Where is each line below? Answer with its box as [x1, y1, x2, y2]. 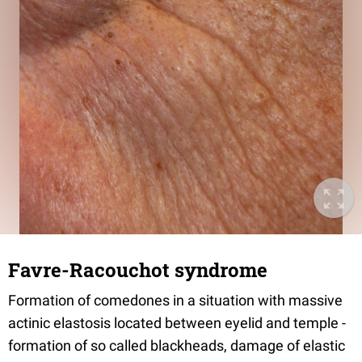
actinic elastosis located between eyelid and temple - [8, 314, 346, 331]
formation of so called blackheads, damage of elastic [8, 337, 345, 354]
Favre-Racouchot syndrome [8, 257, 267, 283]
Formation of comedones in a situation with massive [8, 292, 343, 309]
